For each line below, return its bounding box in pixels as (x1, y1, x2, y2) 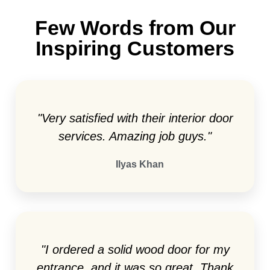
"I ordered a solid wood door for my (40, 243, 230, 257)
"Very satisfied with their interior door (37, 111, 233, 125)
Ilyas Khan (115, 159, 164, 170)
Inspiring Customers (36, 37, 234, 60)
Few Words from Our (34, 16, 236, 40)
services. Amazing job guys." (58, 130, 212, 143)
